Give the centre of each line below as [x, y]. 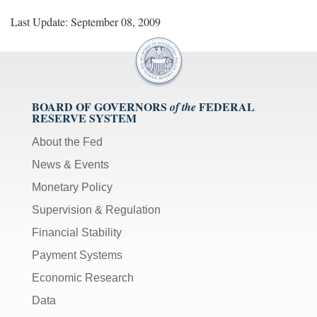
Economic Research [83, 277]
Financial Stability [77, 232]
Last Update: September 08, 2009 [86, 21]
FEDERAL [227, 106]
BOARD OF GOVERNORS [99, 106]
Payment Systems [77, 255]
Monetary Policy [72, 187]
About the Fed [67, 142]
